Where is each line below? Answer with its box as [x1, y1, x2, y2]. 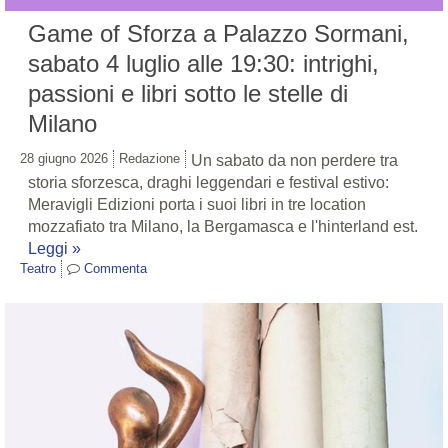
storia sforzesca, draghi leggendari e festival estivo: [28, 173, 389, 191]
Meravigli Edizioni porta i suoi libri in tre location [28, 195, 366, 213]
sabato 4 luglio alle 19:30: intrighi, [28, 49, 379, 77]
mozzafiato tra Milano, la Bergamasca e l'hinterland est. [28, 217, 418, 235]
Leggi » [28, 239, 81, 257]
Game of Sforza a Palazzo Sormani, [28, 19, 409, 47]
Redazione [119, 150, 180, 166]
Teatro [20, 260, 56, 276]
